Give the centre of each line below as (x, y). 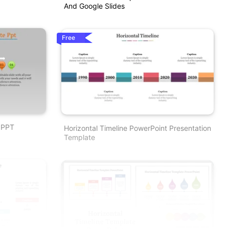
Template (79, 138)
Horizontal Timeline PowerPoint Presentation (137, 128)
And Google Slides (94, 6)
